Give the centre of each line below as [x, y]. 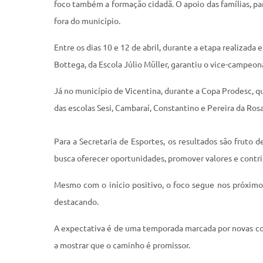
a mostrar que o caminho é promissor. [122, 245]
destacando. [76, 202]
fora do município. [87, 21]
